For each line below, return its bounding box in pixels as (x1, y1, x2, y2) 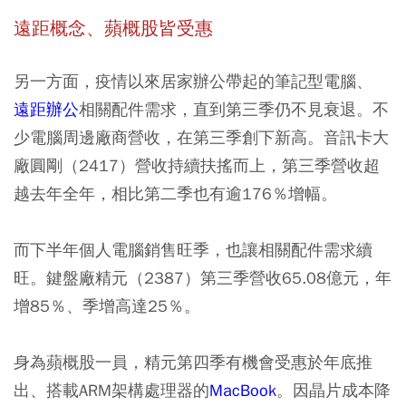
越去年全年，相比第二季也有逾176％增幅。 (14, 182, 337, 204)
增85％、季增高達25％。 (14, 295, 200, 316)
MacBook (209, 379, 276, 401)
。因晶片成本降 (276, 379, 391, 401)
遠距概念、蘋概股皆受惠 (14, 16, 213, 40)
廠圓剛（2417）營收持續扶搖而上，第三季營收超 (14, 154, 380, 176)
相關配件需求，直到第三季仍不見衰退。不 (79, 98, 389, 120)
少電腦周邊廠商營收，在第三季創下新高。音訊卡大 (14, 126, 389, 148)
